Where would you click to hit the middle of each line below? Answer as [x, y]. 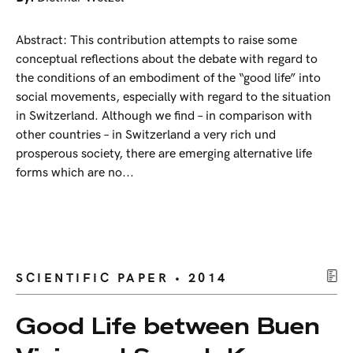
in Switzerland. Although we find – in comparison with [164, 117]
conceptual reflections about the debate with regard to [167, 60]
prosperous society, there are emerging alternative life [164, 154]
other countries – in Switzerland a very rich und [146, 136]
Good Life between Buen [168, 326]
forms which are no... [75, 173]
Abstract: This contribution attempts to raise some [156, 41]
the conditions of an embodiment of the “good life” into [168, 79]
